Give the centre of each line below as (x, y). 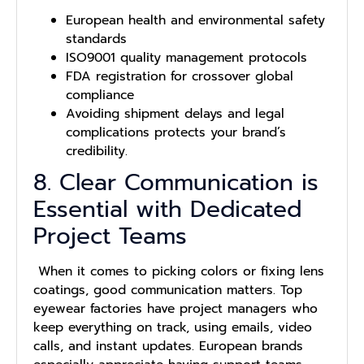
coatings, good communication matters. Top (168, 290)
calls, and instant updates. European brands (168, 346)
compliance (100, 95)
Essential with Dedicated (167, 209)
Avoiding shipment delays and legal (175, 113)
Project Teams (110, 236)
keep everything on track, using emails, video (173, 327)
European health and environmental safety (195, 20)
